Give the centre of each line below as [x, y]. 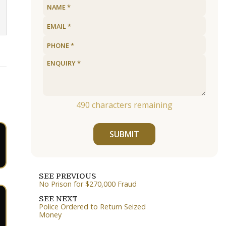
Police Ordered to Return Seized [92, 207]
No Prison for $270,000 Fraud [88, 184]
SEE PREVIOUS [67, 176]
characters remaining [131, 105]
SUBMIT [124, 134]
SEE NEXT [58, 199]
